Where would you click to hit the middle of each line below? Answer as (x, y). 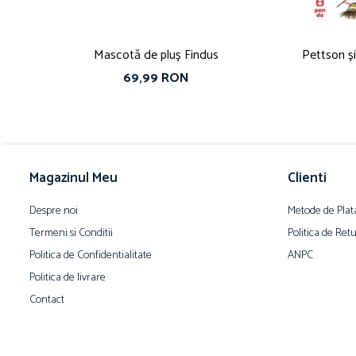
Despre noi (54, 211)
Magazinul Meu (74, 178)
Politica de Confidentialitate (91, 256)
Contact (47, 300)
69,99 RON (156, 79)
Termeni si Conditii (71, 234)
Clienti (307, 178)
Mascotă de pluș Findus (156, 56)
